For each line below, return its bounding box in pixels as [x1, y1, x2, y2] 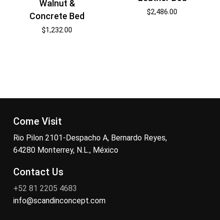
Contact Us [13, 166, 63, 178]
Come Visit [13, 116, 62, 128]
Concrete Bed [29, 10, 85, 21]
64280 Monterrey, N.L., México [13, 145, 118, 155]
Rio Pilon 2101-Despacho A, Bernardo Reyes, [13, 133, 167, 143]
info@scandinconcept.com [13, 196, 106, 206]
